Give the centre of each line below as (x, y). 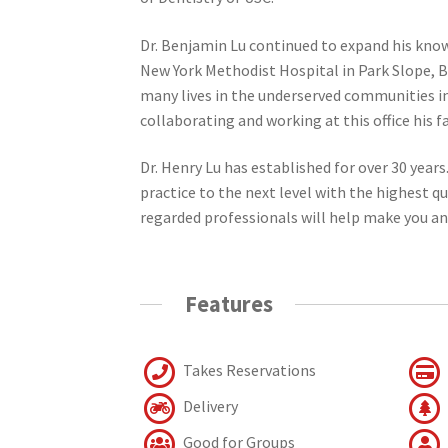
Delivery (209, 405)
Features (228, 304)
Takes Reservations (248, 369)
